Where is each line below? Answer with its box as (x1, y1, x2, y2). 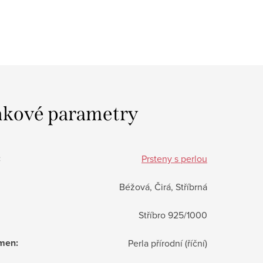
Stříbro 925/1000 (139, 208, 207, 221)
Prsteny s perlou (141, 151, 207, 165)
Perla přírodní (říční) (128, 236, 207, 249)
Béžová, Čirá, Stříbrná (119, 180, 207, 193)
